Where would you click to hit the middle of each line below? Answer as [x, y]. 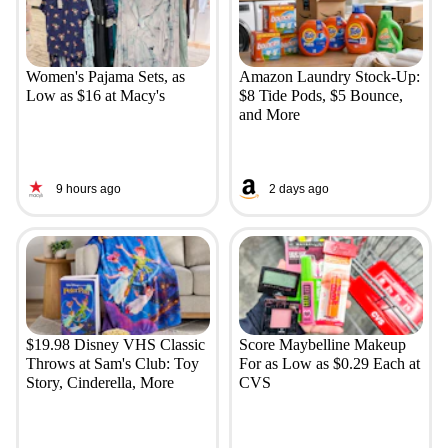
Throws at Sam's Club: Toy [112, 364]
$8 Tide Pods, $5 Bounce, [320, 96]
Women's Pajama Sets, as [105, 77]
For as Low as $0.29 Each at [329, 364]
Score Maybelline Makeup [322, 345]
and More [269, 115]
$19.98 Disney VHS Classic [115, 345]
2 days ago [298, 188]
